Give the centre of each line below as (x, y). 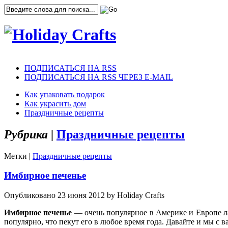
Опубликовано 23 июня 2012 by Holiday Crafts (84, 195)
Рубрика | (29, 134)
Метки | (18, 156)
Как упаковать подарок (65, 94)
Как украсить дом (55, 103)
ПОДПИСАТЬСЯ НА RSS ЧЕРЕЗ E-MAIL (99, 77)
